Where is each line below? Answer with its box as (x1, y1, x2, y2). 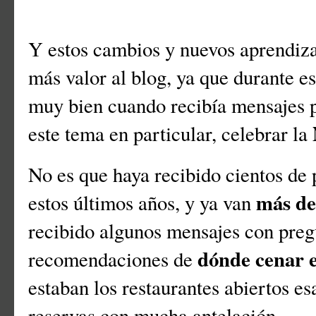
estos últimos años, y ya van (28, 189, 256, 217)
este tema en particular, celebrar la (28, 120, 312, 147)
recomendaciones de (28, 245, 197, 273)
